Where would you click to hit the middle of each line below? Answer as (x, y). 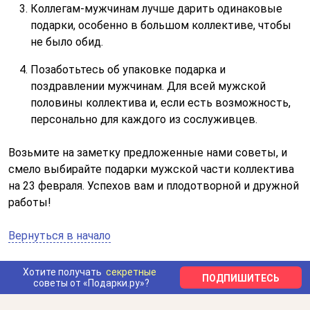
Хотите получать (62, 272)
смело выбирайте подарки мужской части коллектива (151, 169)
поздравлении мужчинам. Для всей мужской (148, 86)
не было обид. (67, 42)
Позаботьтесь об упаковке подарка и (128, 70)
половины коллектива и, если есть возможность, (161, 103)
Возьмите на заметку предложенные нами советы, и (148, 153)
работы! (30, 202)
